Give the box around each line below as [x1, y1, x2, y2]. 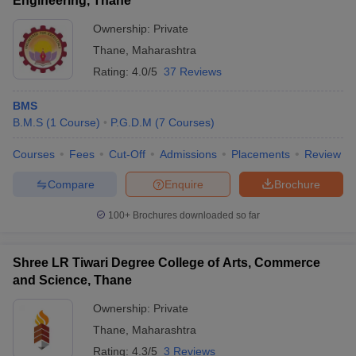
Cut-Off [109, 148, 145, 161]
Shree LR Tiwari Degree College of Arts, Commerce [13, 256, 320, 269]
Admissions [160, 148, 217, 161]
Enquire [164, 177, 203, 191]
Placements [231, 148, 290, 161]
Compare [47, 177, 95, 191]
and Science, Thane [13, 273, 132, 287]
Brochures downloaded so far [130, 210, 260, 221]
